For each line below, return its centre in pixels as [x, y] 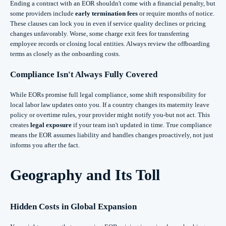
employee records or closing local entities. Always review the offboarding [110, 44]
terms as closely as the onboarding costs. [65, 54]
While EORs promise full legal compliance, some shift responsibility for [108, 95]
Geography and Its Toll [85, 175]
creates [20, 125]
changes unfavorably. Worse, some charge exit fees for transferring [100, 34]
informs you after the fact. [45, 145]
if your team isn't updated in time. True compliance [142, 125]
